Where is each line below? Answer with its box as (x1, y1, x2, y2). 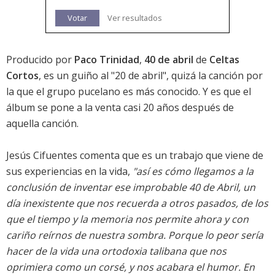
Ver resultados (107, 12, 162, 24)
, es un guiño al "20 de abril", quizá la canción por (39, 69, 263, 83)
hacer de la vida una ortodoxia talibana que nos (6, 244, 227, 258)
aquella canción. (6, 117, 79, 131)
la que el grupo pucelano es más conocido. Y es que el (6, 85, 251, 99)
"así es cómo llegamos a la (133, 165, 254, 179)
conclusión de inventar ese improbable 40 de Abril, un (6, 180, 255, 195)
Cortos (6, 69, 39, 83)
